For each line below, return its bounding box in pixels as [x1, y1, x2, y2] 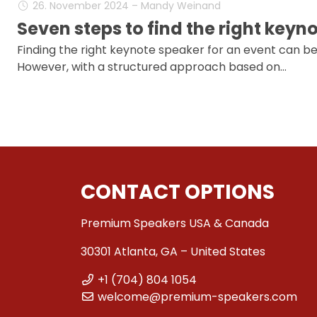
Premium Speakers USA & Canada [81, 214, 269, 231]
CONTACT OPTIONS [81, 178, 275, 206]
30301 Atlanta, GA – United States [81, 243, 265, 260]
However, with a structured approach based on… [17, 58, 287, 75]
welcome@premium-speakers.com [98, 288, 297, 305]
